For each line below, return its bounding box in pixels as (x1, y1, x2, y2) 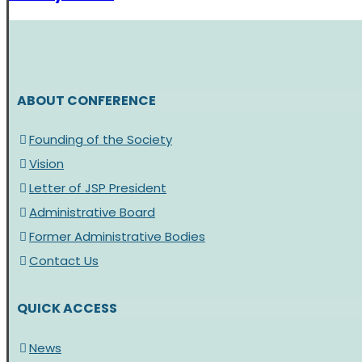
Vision (29, 154, 64, 172)
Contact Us (29, 251, 99, 269)
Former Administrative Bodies (29, 227, 205, 245)
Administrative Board (29, 203, 155, 221)
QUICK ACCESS (17, 299, 117, 318)
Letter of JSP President (29, 179, 166, 196)
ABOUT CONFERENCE (17, 90, 156, 110)
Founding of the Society (29, 130, 172, 148)
